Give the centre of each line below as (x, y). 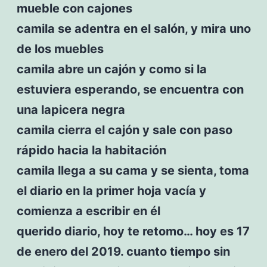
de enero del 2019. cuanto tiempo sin (123, 251)
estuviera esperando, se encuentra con (130, 89)
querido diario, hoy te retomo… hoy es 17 (133, 231)
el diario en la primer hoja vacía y (111, 190)
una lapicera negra (71, 109)
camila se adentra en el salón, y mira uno (133, 28)
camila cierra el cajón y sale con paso (124, 130)
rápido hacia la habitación (91, 150)
